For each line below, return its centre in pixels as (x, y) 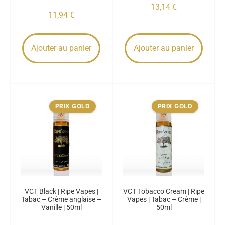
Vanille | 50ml (61, 207)
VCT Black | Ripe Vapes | (61, 191)
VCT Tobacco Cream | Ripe (164, 191)
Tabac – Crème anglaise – (61, 199)
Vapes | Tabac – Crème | (164, 199)
